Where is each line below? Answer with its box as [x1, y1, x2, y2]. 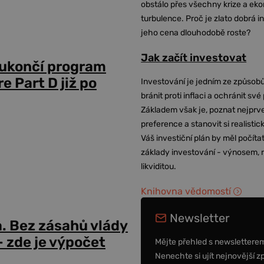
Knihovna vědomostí [141, 186, 232, 197]
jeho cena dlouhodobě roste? [141, 28, 251, 38]
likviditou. [141, 161, 177, 171]
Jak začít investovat [141, 51, 247, 64]
